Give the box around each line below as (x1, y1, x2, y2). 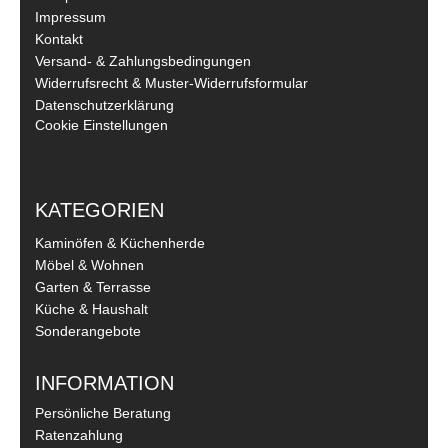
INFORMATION (35, 371, 174, 394)
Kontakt (35, 30, 83, 47)
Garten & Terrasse (35, 278, 151, 295)
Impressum (35, 8, 106, 25)
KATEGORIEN (35, 198, 164, 221)
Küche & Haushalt (35, 300, 148, 317)
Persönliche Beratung (35, 404, 171, 421)
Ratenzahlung (35, 426, 123, 443)
